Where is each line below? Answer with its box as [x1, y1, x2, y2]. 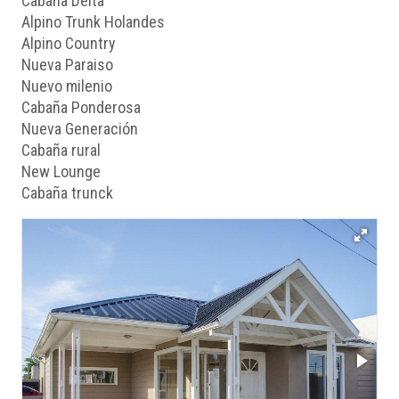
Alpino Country [21, 33, 116, 53]
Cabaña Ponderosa [21, 97, 141, 117]
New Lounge [21, 161, 101, 181]
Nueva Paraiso [21, 54, 113, 74]
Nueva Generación [21, 118, 138, 138]
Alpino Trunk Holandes [21, 12, 165, 31]
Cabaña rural [21, 140, 101, 159]
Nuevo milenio [21, 76, 112, 95]
